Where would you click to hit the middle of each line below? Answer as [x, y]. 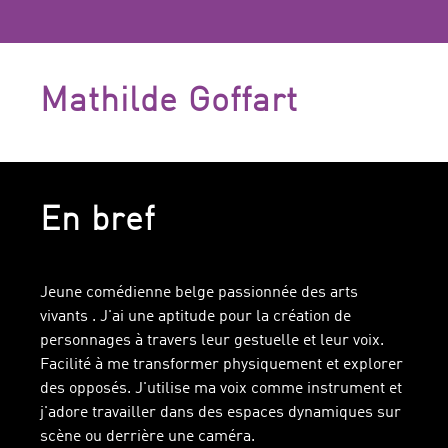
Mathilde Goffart [169, 102]
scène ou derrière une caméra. [147, 437]
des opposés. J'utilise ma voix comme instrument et [221, 389]
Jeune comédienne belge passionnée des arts [199, 293]
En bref [97, 221]
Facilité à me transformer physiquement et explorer [221, 365]
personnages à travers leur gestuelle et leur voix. [212, 341]
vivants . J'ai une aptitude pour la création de [195, 317]
